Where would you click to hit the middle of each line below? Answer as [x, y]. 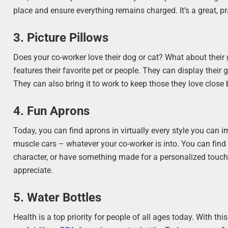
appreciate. [33, 170]
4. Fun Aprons [52, 111]
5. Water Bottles [58, 198]
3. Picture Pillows [61, 37]
